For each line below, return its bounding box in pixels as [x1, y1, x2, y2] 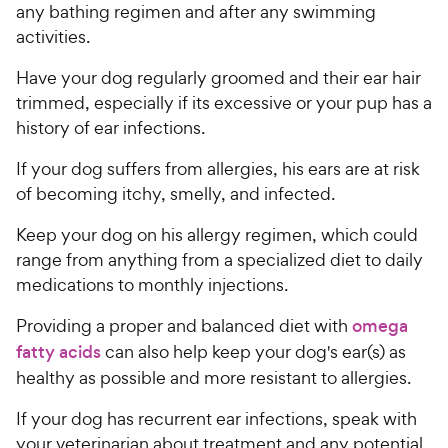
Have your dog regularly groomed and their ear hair [16, 66, 421, 90]
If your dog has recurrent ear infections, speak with [16, 407, 417, 431]
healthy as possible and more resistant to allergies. [16, 366, 411, 390]
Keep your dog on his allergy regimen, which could [16, 223, 418, 247]
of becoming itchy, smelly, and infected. [16, 182, 339, 206]
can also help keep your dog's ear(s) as [101, 340, 406, 364]
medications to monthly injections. [16, 273, 292, 297]
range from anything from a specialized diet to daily [16, 248, 423, 272]
